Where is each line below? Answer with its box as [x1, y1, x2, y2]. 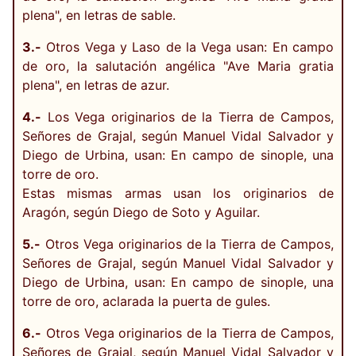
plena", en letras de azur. [22, 76, 169, 93]
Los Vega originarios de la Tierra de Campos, [41, 108, 334, 125]
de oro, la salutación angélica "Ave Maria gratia [22, 57, 334, 74]
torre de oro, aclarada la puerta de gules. [22, 292, 270, 309]
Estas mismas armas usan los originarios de [22, 184, 334, 201]
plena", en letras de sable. [22, 6, 176, 23]
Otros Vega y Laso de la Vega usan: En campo [41, 38, 334, 55]
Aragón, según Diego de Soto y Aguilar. [22, 203, 260, 220]
